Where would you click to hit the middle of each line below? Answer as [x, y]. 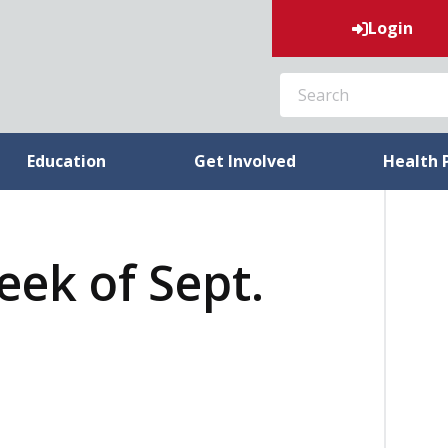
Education [67, 161]
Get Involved [244, 161]
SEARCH [295, 75]
